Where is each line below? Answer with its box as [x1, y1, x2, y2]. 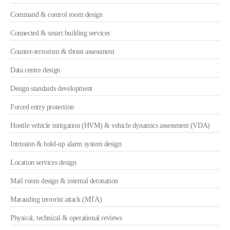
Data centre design [10, 66, 60, 74]
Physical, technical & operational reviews [10, 214, 122, 222]
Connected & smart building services [10, 29, 110, 37]
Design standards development [10, 85, 92, 92]
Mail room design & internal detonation [10, 177, 118, 185]
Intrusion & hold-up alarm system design [10, 140, 122, 148]
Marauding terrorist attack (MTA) [10, 196, 102, 203]
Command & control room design [10, 11, 103, 18]
